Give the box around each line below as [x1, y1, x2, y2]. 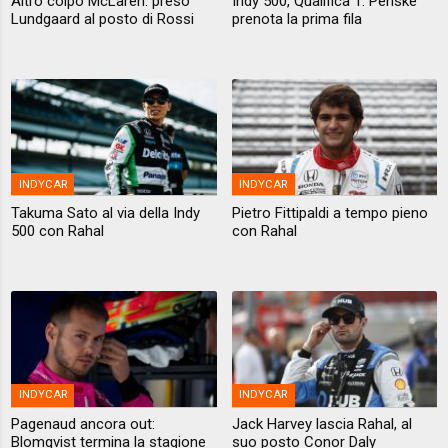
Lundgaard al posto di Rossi [11, 10, 195, 29]
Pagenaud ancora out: [11, 415, 156, 434]
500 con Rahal [11, 221, 105, 240]
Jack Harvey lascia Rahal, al [231, 415, 412, 434]
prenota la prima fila [231, 10, 362, 29]
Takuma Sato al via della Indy [11, 203, 201, 222]
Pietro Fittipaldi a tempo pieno [231, 203, 428, 222]
